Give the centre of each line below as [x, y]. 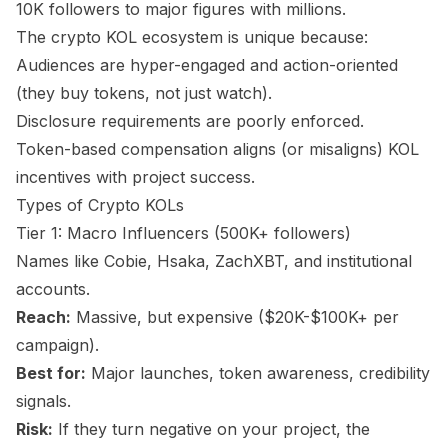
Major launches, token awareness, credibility [258, 373]
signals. [43, 401]
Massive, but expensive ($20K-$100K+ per [235, 317]
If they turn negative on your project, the [211, 429]
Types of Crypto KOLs [100, 205]
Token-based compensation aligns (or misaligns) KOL [217, 149]
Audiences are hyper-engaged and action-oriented [207, 65]
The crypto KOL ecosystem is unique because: [192, 37]
